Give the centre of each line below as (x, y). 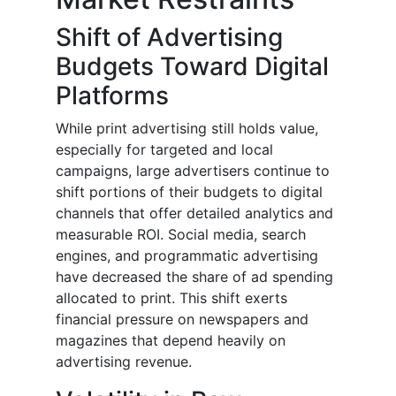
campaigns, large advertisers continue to (193, 171)
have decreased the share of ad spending (194, 277)
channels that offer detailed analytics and (194, 213)
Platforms (112, 96)
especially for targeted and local (164, 150)
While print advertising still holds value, (187, 129)
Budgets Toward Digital (192, 67)
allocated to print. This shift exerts (171, 298)
